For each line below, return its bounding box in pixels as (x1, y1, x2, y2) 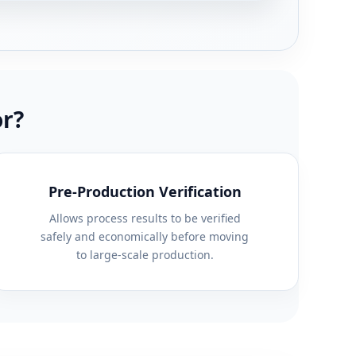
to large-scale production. (75, 246, 214, 262)
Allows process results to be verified (48, 210, 241, 226)
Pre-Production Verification (48, 181, 242, 201)
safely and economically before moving (41, 228, 249, 244)
